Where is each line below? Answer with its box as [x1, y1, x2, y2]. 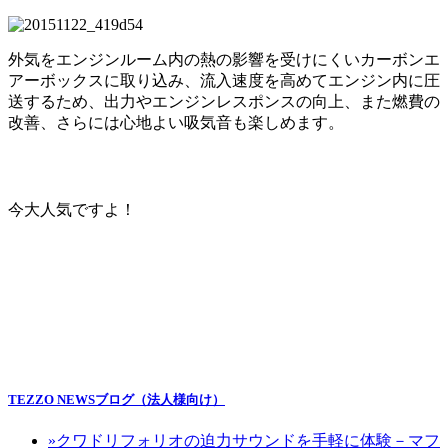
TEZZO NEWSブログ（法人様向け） [8, 392, 225, 408]
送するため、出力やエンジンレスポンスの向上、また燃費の [8, 93, 440, 111]
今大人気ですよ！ [8, 201, 136, 219]
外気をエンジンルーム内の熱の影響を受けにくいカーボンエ [8, 51, 440, 69]
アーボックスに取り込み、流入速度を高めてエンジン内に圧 [8, 72, 440, 90]
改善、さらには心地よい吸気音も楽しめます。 [8, 114, 344, 132]
